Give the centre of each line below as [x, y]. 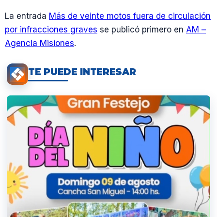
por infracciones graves [51, 30]
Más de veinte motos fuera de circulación [130, 16]
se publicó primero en [142, 30]
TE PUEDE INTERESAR [82, 72]
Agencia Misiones [39, 43]
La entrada [27, 16]
